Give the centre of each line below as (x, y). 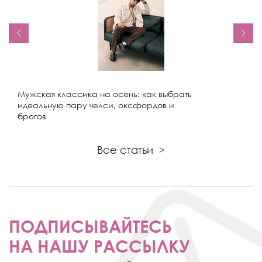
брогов (32, 116)
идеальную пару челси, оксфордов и (96, 105)
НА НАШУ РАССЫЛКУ (99, 246)
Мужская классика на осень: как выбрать (105, 94)
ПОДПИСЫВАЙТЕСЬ (90, 226)
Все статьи (125, 150)
